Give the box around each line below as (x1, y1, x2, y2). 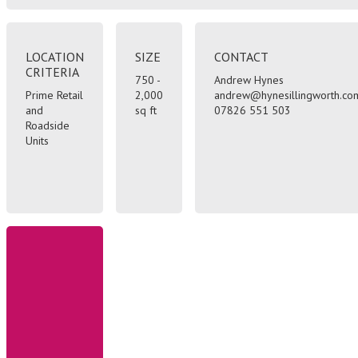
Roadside (26, 117, 70, 133)
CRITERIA (26, 63, 79, 80)
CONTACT (214, 48, 268, 65)
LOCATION (26, 48, 84, 65)
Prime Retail (26, 87, 83, 102)
